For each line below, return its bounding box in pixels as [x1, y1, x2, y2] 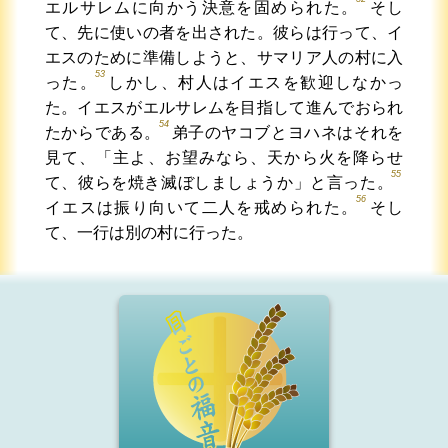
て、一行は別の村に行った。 [44, 223, 253, 241]
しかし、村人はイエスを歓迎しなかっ [107, 73, 404, 91]
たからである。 [44, 123, 161, 141]
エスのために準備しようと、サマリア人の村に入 [44, 48, 404, 66]
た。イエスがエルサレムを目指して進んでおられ [44, 98, 404, 116]
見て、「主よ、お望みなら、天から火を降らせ [44, 148, 404, 166]
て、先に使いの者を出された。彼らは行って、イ [44, 23, 404, 41]
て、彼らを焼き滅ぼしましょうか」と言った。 [44, 173, 394, 191]
